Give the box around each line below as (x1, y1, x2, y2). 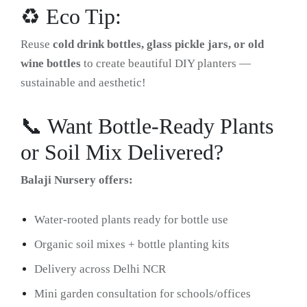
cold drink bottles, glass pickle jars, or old (53, 37, 264, 51)
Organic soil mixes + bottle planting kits (34, 237, 230, 251)
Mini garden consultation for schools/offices (34, 286, 251, 300)
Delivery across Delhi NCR (34, 262, 166, 275)
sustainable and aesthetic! (21, 75, 146, 89)
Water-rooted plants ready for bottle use (34, 212, 228, 226)
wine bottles (21, 56, 81, 70)
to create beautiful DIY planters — (81, 56, 251, 70)
